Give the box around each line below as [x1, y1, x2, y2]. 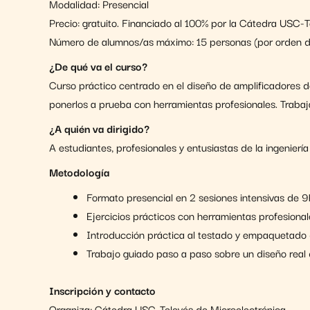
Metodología [49, 163, 109, 180]
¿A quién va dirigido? [49, 119, 149, 136]
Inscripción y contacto [49, 281, 156, 298]
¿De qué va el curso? [49, 57, 150, 74]
